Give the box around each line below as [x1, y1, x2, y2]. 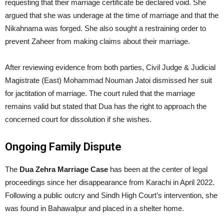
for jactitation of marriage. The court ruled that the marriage [5, 88, 195, 97]
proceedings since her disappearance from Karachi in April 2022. [5, 177, 214, 186]
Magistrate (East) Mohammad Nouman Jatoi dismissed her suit [5, 75, 212, 84]
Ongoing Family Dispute [5, 140, 121, 153]
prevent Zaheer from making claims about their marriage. [5, 36, 190, 45]
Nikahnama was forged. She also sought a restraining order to [5, 23, 206, 32]
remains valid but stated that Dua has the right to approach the [5, 101, 206, 110]
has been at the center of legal [108, 164, 207, 173]
